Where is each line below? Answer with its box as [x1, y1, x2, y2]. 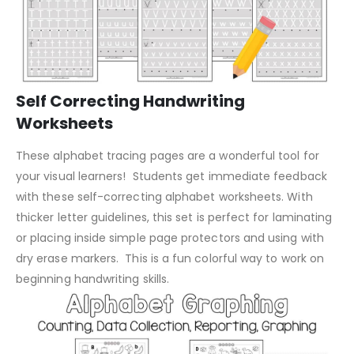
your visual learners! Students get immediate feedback [16, 168, 327, 184]
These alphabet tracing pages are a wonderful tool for [16, 147, 319, 164]
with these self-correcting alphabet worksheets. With [16, 188, 313, 205]
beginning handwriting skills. [16, 270, 170, 287]
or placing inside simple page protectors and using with [16, 229, 324, 246]
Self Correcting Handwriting [16, 89, 245, 112]
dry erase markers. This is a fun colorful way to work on [16, 250, 324, 266]
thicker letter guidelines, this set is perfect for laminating [16, 209, 333, 225]
